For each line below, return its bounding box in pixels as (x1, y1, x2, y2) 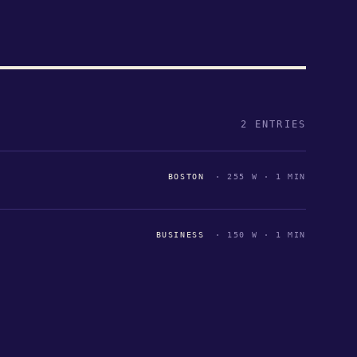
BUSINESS (155, 229, 205, 239)
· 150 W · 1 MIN (209, 229, 306, 239)
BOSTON (167, 171, 205, 181)
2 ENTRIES (240, 118, 306, 130)
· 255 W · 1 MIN (209, 171, 306, 181)
